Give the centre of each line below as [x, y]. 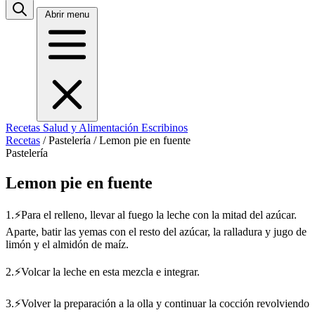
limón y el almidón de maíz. [67, 244]
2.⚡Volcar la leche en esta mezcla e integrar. [103, 271]
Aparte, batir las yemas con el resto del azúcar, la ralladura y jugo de [156, 231]
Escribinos [165, 128]
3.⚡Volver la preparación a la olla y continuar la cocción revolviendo [157, 303]
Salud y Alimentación [92, 128]
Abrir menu [67, 14]
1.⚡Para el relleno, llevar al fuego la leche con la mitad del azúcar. [151, 214]
